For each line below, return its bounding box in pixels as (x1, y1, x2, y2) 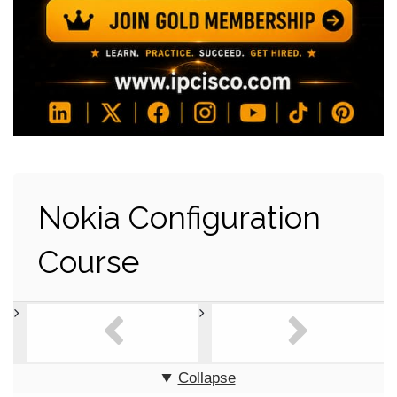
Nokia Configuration (37, 198, 321, 236)
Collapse (177, 370, 236, 387)
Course (37, 243, 139, 280)
